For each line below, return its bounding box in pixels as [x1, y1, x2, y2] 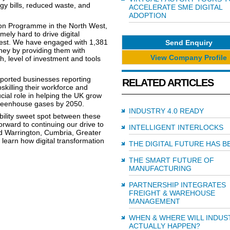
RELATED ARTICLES [122, 77, 214, 89]
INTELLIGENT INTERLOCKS [128, 123, 223, 132]
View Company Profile [150, 53, 227, 62]
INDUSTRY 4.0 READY [128, 107, 204, 116]
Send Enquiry [165, 38, 213, 47]
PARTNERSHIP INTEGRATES [128, 181, 226, 189]
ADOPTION [128, 11, 166, 20]
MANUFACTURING [128, 164, 191, 173]
